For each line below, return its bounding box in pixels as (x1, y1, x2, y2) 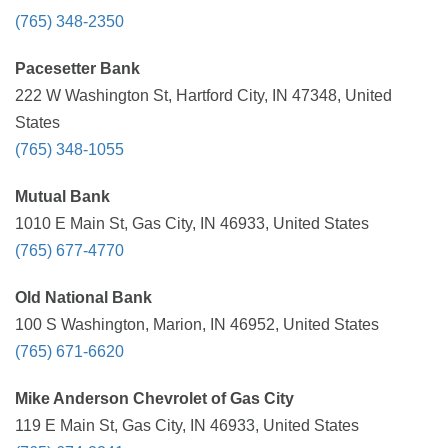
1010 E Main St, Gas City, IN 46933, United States (15, 215, 369, 232)
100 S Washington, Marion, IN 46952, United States (15, 316, 379, 333)
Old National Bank (15, 289, 152, 306)
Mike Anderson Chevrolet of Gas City (15, 390, 294, 407)
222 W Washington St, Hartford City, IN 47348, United (15, 87, 392, 104)
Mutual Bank (15, 188, 110, 205)
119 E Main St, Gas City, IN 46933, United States (15, 417, 359, 434)
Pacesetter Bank (15, 60, 140, 77)
